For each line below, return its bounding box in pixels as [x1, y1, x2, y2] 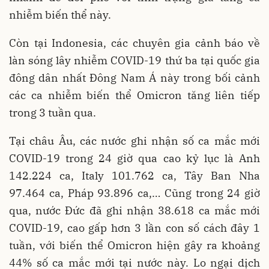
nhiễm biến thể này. [9, 7, 111, 22]
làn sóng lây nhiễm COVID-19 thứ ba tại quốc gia [9, 53, 260, 67]
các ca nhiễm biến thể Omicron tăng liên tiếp [9, 88, 260, 102]
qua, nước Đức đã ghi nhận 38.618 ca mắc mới [9, 203, 260, 217]
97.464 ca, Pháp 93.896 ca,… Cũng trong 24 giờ [9, 186, 260, 200]
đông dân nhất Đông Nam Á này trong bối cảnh [9, 70, 260, 85]
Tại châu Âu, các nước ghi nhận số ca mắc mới [9, 133, 260, 148]
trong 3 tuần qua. [9, 105, 96, 119]
